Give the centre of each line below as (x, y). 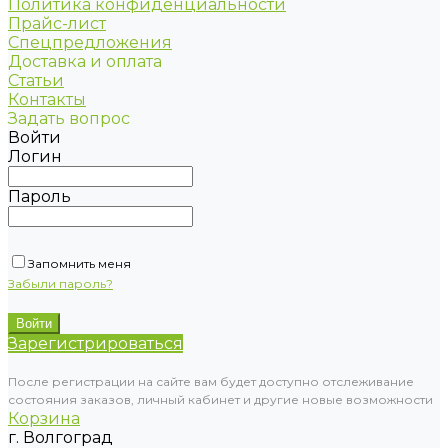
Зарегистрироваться (95, 343)
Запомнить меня (79, 263)
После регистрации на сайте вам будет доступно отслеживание (211, 381)
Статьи (36, 80)
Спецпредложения (90, 42)
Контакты (47, 99)
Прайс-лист (57, 23)
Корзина (44, 418)
